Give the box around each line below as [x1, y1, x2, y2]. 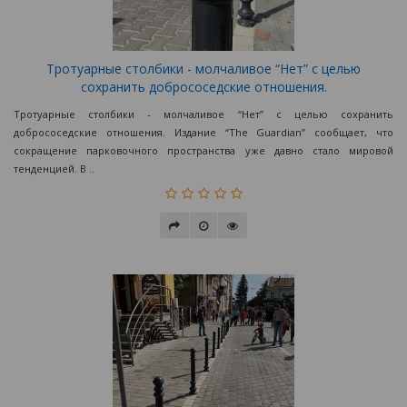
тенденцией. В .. [14, 162, 94, 176]
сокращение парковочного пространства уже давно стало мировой [14, 144, 393, 158]
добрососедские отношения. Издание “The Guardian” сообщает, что [14, 125, 393, 140]
